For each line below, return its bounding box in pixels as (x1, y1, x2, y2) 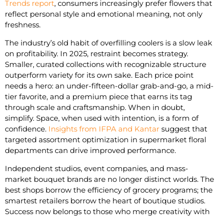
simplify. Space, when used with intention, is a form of (5, 113, 198, 123)
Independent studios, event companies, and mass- (5, 164, 188, 173)
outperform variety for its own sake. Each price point (5, 70, 194, 80)
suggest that (159, 124, 207, 133)
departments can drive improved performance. (5, 146, 176, 155)
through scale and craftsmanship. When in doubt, (5, 103, 185, 112)
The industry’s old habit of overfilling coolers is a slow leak (5, 38, 212, 47)
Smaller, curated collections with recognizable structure (5, 60, 206, 69)
